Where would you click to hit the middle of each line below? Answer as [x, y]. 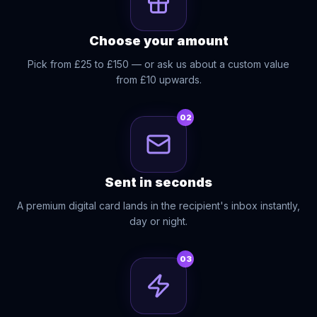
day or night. [158, 221]
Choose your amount [158, 41]
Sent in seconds [158, 182]
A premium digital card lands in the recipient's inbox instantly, [158, 206]
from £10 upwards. [158, 80]
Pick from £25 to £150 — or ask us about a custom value [158, 64]
